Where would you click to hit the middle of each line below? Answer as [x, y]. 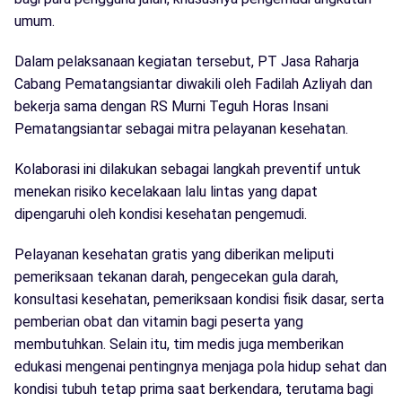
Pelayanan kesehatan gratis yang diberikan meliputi [174, 255]
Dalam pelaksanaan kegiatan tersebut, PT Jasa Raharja [187, 62]
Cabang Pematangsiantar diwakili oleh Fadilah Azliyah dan [193, 84]
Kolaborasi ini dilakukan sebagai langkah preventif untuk [188, 170]
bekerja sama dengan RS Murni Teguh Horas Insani [171, 107]
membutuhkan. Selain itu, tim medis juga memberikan [179, 345]
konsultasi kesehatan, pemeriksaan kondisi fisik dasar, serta [199, 300]
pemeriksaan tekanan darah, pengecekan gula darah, [176, 277]
